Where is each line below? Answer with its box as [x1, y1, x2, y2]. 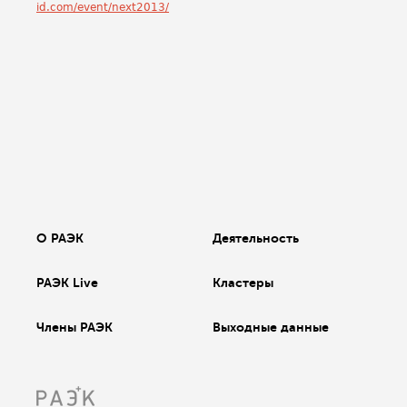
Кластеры [213, 275, 274, 290]
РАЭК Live [36, 275, 98, 290]
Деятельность [213, 231, 300, 245]
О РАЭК [36, 231, 84, 245]
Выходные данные [213, 320, 330, 334]
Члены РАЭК [36, 320, 113, 334]
